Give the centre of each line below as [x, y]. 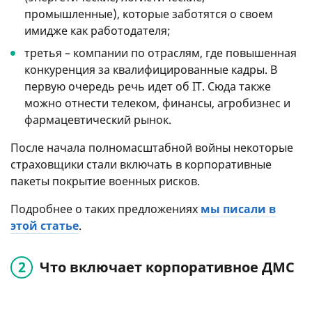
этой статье [45, 225]
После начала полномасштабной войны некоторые [152, 147]
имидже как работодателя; [97, 30]
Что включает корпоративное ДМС [167, 267]
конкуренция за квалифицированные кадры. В [151, 69]
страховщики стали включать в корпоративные [141, 164]
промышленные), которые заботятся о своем [149, 14]
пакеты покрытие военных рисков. [105, 181]
